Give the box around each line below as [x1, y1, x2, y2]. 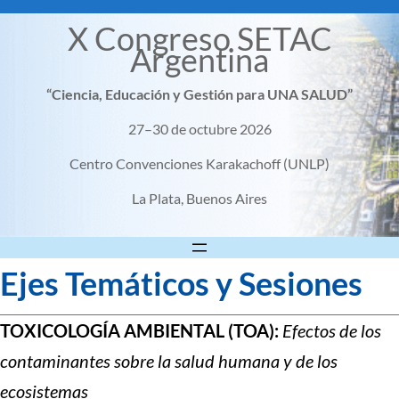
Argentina [130, 40, 269, 79]
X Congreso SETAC [67, 19, 332, 58]
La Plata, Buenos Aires [132, 190, 267, 207]
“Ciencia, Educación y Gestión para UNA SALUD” [46, 85, 353, 102]
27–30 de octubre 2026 [127, 120, 272, 137]
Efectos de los [282, 319, 381, 341]
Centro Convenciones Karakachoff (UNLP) [69, 155, 330, 172]
